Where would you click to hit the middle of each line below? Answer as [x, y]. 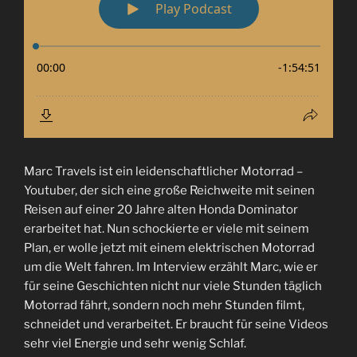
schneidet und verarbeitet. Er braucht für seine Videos [176, 324]
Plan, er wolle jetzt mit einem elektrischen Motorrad [169, 247]
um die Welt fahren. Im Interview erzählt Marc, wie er [171, 267]
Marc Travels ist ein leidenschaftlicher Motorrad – [163, 171]
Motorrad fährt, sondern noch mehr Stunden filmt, [164, 305]
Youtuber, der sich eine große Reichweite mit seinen [169, 190]
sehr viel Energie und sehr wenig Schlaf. [135, 343]
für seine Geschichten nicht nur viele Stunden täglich [173, 286]
